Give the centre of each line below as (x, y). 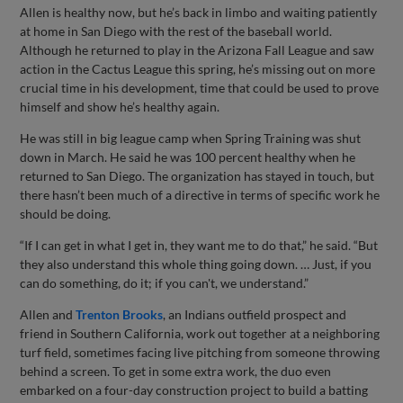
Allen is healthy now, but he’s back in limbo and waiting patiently (199, 12)
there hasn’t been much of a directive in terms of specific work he (200, 194)
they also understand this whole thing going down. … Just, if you (196, 264)
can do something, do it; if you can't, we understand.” (165, 282)
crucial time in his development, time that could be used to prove (200, 87)
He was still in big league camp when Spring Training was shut (191, 138)
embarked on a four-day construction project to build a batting (194, 390)
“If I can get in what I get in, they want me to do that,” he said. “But (199, 245)
